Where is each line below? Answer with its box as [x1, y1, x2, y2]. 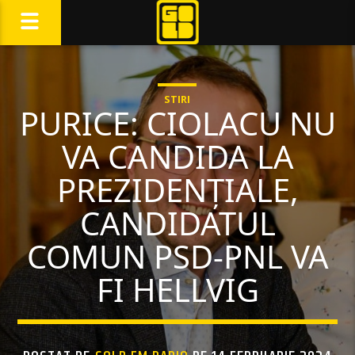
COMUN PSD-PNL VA [26, 235, 329, 278]
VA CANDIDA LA [61, 135, 294, 178]
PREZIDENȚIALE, [56, 168, 299, 212]
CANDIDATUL [79, 201, 276, 245]
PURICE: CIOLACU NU [19, 101, 336, 145]
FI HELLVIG [96, 268, 259, 311]
